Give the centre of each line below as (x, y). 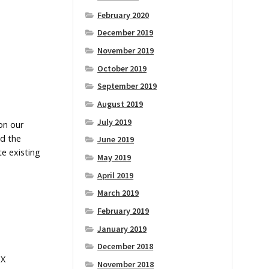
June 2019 (116, 140)
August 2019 (120, 104)
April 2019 (116, 175)
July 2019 (115, 122)
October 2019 (122, 68)
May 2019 (114, 157)
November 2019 (126, 51)
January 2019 (122, 228)
